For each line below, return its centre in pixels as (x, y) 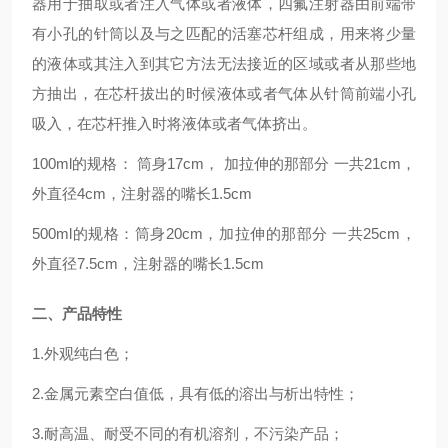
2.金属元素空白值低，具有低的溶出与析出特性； (195, 393)
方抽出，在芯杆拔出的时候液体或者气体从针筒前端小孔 (224, 93)
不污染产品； (299, 433)
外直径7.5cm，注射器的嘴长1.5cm (150, 263)
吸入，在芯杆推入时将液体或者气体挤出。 (174, 123)
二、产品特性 (77, 313)
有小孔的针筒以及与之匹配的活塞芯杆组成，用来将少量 (224, 33)
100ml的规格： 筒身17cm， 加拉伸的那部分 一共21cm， (224, 163)
